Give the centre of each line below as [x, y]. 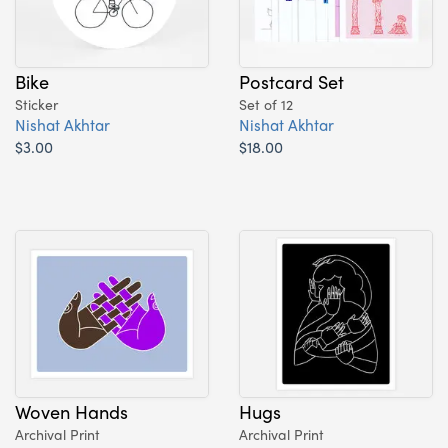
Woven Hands [71, 410]
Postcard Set [291, 80]
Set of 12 [266, 103]
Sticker [36, 103]
